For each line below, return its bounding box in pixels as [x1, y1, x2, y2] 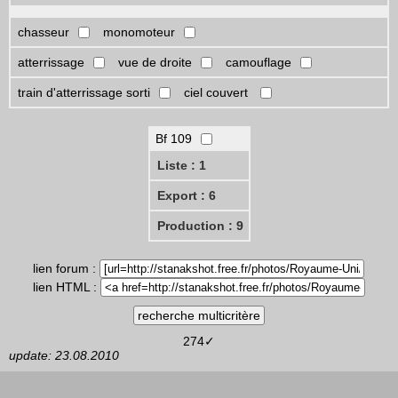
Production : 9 [156, 218, 243, 233]
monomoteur [103, 24, 175, 39]
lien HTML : [33, 279, 100, 294]
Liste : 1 [156, 157, 206, 172]
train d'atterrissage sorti [18, 84, 150, 99]
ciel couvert [184, 84, 251, 99]
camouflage [226, 54, 291, 69]
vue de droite [118, 54, 192, 69]
